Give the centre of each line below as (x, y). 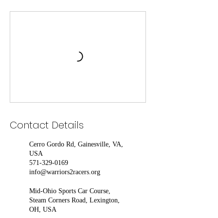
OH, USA (43, 209)
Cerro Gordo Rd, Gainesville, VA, (76, 144)
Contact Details (47, 125)
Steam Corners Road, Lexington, (74, 200)
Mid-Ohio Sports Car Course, (70, 191)
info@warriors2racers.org (65, 172)
